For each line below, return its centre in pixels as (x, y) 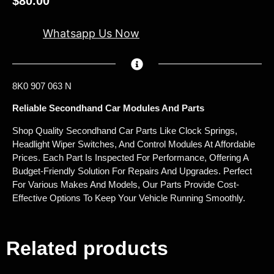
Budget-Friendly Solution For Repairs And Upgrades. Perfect (132, 171)
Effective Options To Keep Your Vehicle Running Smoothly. (129, 198)
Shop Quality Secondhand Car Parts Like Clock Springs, (125, 130)
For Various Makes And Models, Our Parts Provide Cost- (126, 184)
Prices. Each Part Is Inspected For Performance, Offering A (130, 157)
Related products (87, 249)
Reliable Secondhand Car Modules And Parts (108, 108)
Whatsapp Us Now (91, 34)
